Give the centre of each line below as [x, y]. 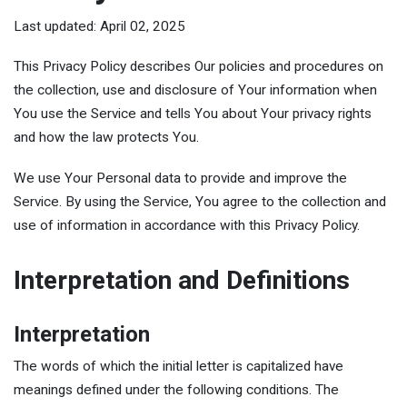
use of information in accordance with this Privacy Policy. [189, 225]
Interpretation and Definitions [182, 280]
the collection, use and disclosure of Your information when [195, 90]
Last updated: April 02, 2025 [99, 26]
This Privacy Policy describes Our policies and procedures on [199, 67]
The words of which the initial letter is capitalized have [179, 366]
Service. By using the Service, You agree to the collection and [200, 201]
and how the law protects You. [106, 138]
